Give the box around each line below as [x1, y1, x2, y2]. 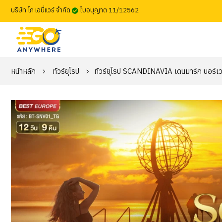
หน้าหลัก [11, 66, 36, 76]
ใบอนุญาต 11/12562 [78, 6, 139, 14]
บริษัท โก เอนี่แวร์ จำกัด [11, 6, 72, 14]
